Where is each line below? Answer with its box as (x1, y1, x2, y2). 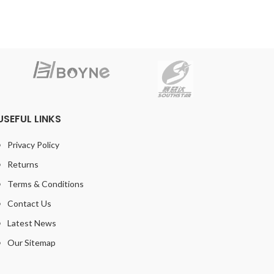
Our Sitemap (7, 237, 56, 248)
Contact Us (7, 198, 51, 209)
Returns (7, 159, 39, 170)
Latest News (7, 218, 56, 229)
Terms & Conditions (7, 179, 84, 190)
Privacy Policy (7, 139, 59, 150)
